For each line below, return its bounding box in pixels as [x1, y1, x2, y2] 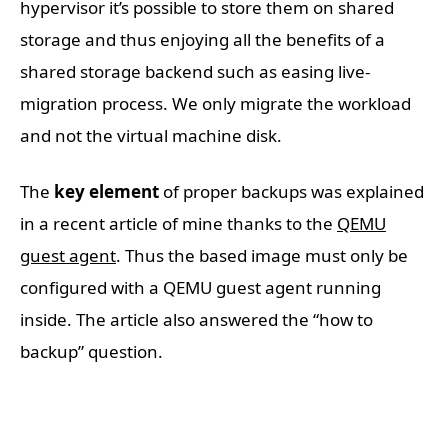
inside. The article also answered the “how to [20, 308, 373, 332]
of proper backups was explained [159, 180, 424, 204]
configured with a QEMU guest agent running [20, 276, 381, 300]
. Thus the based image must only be [116, 244, 408, 268]
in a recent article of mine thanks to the [20, 212, 337, 236]
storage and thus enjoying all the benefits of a [20, 28, 385, 52]
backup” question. [20, 340, 163, 364]
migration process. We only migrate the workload [20, 92, 411, 116]
